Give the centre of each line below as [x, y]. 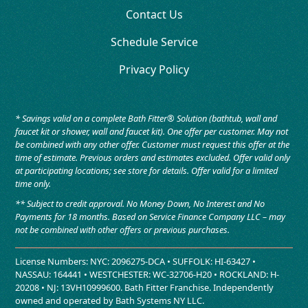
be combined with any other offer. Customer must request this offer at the [153, 145]
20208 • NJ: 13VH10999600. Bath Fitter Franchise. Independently [145, 288]
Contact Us [154, 15]
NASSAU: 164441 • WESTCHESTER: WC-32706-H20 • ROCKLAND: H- [147, 275]
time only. [33, 184]
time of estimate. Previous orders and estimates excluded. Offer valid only [153, 158]
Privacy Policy [154, 70]
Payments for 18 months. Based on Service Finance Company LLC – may [151, 217]
